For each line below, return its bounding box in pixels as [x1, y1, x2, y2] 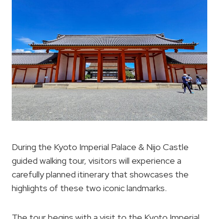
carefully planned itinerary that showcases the [12, 168, 189, 180]
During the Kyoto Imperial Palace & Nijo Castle [12, 141, 189, 153]
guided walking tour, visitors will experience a [12, 154, 181, 166]
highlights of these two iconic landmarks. [12, 182, 167, 194]
